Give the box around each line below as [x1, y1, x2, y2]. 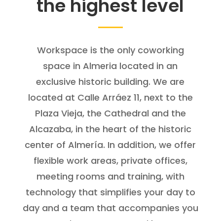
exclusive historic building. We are [36, 75, 185, 88]
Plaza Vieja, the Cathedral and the [35, 107, 186, 119]
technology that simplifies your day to [25, 185, 195, 198]
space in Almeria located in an [43, 59, 178, 72]
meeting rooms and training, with [36, 170, 184, 183]
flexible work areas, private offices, [33, 154, 187, 167]
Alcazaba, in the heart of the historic [29, 122, 192, 135]
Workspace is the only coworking [37, 43, 184, 56]
